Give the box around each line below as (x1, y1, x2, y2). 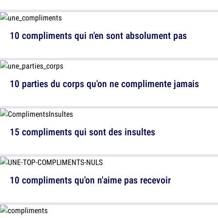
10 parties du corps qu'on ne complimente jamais (10, 77, 199, 90)
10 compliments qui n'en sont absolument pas (10, 29, 187, 42)
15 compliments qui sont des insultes (10, 125, 155, 138)
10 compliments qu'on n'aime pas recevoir (10, 173, 171, 186)
